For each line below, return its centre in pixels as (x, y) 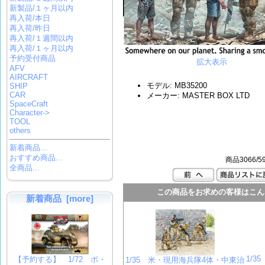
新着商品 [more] (60, 198)
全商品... (25, 168)
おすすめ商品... (36, 158)
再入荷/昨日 (30, 28)
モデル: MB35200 (177, 85)
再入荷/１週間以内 (42, 38)
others (20, 130)
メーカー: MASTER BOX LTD (198, 95)
